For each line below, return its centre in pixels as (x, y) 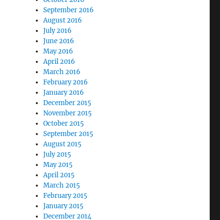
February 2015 (66, 196)
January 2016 (64, 93)
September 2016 (69, 10)
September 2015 (69, 134)
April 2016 (59, 62)
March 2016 (62, 72)
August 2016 (63, 20)
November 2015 (68, 113)
